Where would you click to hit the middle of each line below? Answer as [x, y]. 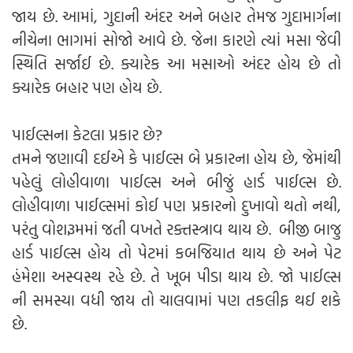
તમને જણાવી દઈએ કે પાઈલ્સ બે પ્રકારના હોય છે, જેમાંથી [176, 157]
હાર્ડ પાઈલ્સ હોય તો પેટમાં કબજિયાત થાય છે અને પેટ [176, 252]
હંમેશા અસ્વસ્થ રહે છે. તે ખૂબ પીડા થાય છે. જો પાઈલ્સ [176, 275]
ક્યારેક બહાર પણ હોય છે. [87, 86]
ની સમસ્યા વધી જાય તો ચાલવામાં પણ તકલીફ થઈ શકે [176, 299]
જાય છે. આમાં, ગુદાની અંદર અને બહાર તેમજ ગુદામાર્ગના [176, 15]
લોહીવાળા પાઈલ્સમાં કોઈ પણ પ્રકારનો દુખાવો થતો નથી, [176, 204]
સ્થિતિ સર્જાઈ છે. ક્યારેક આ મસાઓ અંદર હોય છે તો [176, 63]
